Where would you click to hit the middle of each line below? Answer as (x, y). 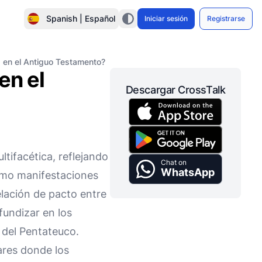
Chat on (174, 162)
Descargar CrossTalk (175, 90)
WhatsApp (188, 172)
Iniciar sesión (166, 18)
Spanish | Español (81, 18)
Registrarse (226, 18)
